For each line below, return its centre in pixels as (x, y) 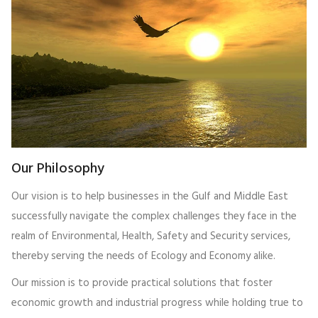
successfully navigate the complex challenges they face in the (154, 216)
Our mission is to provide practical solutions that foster (142, 283)
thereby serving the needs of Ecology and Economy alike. (143, 256)
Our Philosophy (58, 169)
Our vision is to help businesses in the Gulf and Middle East (150, 196)
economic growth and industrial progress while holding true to (157, 303)
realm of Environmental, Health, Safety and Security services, (151, 236)
